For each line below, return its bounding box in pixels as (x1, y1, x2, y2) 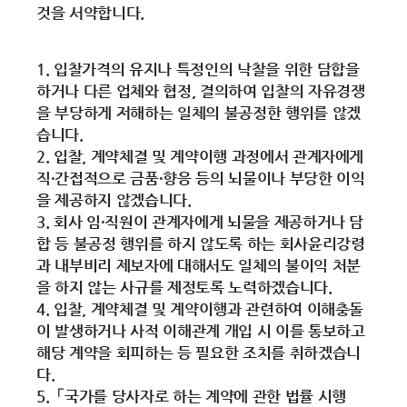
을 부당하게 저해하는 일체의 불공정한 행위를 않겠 (36, 104, 361, 122)
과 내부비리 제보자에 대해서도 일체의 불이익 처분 (36, 256, 361, 274)
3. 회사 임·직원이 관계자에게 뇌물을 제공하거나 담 (36, 213, 364, 231)
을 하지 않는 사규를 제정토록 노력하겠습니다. (36, 278, 333, 296)
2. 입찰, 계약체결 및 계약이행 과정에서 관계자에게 (36, 147, 364, 165)
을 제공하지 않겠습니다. (36, 191, 192, 209)
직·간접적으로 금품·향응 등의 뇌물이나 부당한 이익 (36, 169, 365, 187)
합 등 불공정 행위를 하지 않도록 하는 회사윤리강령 (36, 234, 365, 253)
